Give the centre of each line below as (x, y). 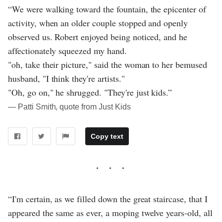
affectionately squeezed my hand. (67, 51)
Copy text (107, 136)
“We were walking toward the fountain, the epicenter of (107, 9)
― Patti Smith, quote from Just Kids (69, 107)
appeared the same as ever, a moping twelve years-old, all (110, 212)
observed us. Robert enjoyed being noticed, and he (98, 37)
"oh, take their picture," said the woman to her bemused (108, 65)
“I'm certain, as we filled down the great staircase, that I (108, 198)
